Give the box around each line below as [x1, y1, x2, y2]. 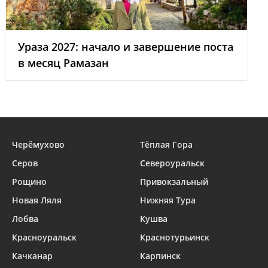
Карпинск [140, 250, 181, 261]
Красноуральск [12, 232, 77, 243]
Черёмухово [12, 139, 65, 150]
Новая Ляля [12, 194, 62, 206]
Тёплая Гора [140, 139, 193, 150]
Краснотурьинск [140, 232, 209, 243]
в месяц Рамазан [18, 56, 109, 70]
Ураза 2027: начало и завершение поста [18, 39, 233, 54]
